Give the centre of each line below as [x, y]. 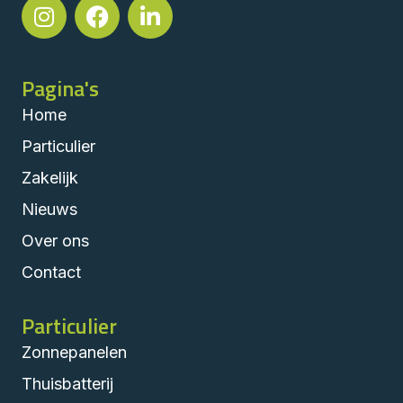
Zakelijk [50, 178]
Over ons [55, 241]
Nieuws [49, 210]
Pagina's [60, 89]
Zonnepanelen [74, 353]
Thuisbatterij [67, 384]
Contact [51, 273]
